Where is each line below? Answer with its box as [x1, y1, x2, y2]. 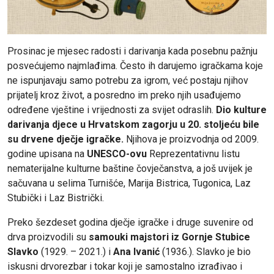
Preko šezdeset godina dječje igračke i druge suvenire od [7, 217, 253, 229]
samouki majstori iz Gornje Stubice [89, 231, 250, 243]
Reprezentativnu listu [149, 148, 240, 160]
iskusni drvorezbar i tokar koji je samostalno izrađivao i [7, 261, 242, 273]
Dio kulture [216, 104, 267, 116]
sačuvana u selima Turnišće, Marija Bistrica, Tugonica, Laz [7, 177, 251, 190]
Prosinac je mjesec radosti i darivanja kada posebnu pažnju [7, 45, 257, 57]
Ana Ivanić [113, 246, 160, 258]
